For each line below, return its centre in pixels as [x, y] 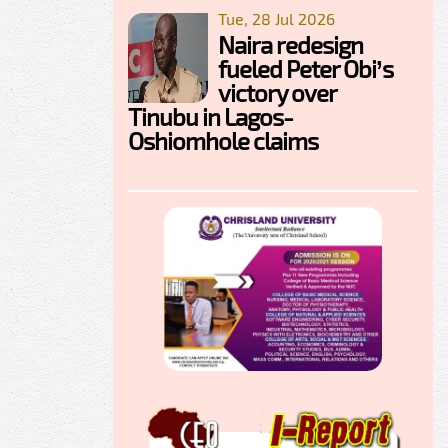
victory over [277, 93]
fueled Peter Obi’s [305, 69]
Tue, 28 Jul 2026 [276, 19]
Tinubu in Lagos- [210, 117]
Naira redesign [290, 45]
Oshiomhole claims [223, 141]
